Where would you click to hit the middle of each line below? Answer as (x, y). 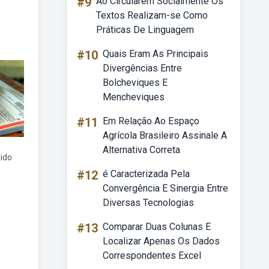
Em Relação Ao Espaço (151, 121)
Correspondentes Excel (152, 255)
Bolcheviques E (135, 83)
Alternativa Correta (141, 150)
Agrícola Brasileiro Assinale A (165, 135)
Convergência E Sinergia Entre (165, 188)
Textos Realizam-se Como (152, 15)
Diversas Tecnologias (148, 203)
